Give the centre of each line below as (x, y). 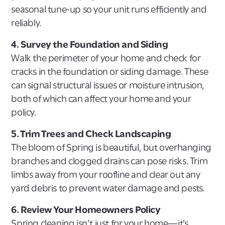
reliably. (26, 23)
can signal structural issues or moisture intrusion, (108, 85)
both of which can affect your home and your (101, 98)
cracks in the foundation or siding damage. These (110, 71)
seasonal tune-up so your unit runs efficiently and (109, 9)
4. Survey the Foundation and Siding (90, 44)
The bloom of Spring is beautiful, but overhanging (111, 147)
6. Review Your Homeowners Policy (86, 209)
